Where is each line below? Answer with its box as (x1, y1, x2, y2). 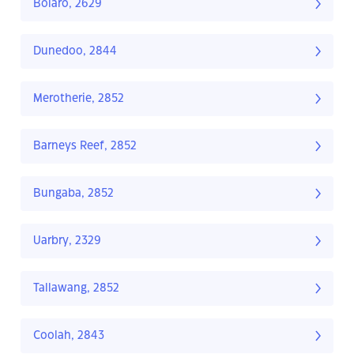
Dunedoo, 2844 (33, 46, 117, 58)
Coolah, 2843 (33, 330, 104, 342)
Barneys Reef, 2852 (33, 141, 137, 153)
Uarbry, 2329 (33, 235, 101, 247)
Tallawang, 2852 (33, 283, 119, 295)
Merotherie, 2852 (33, 93, 124, 105)
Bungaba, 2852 (33, 188, 114, 200)
